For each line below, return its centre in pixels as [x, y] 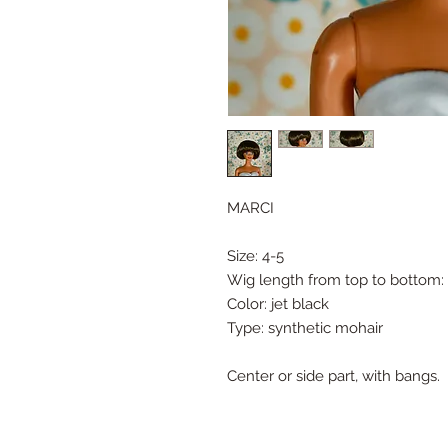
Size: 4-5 [255, 256]
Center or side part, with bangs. [333, 376]
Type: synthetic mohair [305, 328]
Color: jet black [278, 304]
